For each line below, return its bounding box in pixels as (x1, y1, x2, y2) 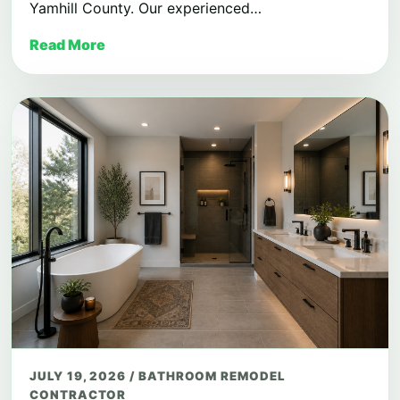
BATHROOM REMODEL (137, 369, 286, 384)
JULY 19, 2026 (29, 369, 130, 384)
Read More (29, 35, 105, 54)
